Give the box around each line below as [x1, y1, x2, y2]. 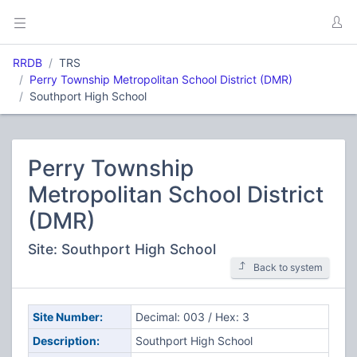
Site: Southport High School [28, 241, 216, 257]
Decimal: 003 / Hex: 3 [135, 310, 249, 324]
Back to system [253, 261, 323, 273]
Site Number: [32, 310, 103, 324]
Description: [32, 334, 100, 347]
